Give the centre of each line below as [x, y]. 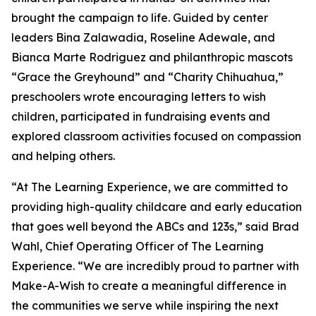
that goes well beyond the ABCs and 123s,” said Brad [155, 227]
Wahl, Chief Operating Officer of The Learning [138, 247]
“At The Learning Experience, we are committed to [150, 187]
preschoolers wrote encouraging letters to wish [139, 97]
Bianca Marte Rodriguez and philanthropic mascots [152, 57]
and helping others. [63, 156]
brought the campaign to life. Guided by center [140, 18]
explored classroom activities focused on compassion [156, 136]
